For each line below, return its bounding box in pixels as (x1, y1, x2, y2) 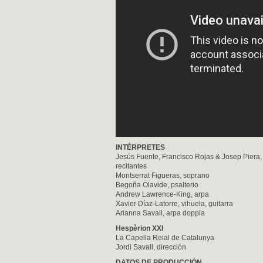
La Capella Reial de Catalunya (116, 234, 214, 242)
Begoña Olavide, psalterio (116, 181, 198, 189)
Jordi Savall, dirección (116, 243, 186, 251)
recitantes (116, 162, 147, 170)
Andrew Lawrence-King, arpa (116, 190, 209, 198)
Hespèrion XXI (116, 224, 163, 232)
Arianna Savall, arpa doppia (116, 209, 205, 217)
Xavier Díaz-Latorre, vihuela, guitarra (116, 200, 233, 208)
